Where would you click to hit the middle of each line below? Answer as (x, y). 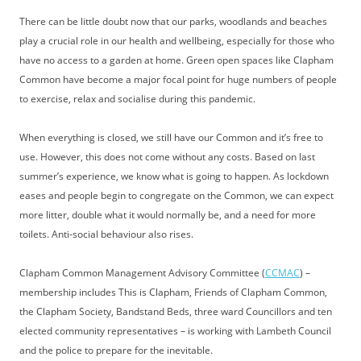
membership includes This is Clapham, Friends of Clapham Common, (173, 292)
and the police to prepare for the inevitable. (116, 350)
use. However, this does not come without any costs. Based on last (167, 156)
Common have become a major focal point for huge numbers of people (178, 79)
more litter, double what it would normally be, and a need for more (168, 214)
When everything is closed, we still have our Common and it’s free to (171, 137)
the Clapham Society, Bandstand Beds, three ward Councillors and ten (176, 311)
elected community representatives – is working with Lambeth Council (175, 330)
